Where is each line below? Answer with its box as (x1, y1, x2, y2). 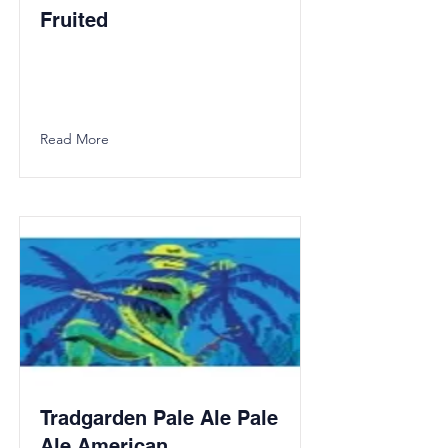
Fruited (40, 8, 108, 32)
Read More (40, 130, 109, 148)
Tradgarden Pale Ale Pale (40, 406, 278, 430)
